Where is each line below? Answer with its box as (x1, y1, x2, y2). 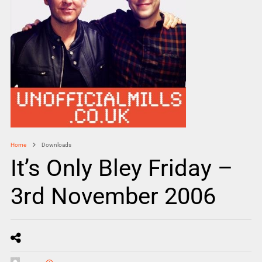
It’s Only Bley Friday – (10, 154, 233, 182)
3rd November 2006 (10, 182, 216, 210)
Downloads (41, 142, 71, 148)
